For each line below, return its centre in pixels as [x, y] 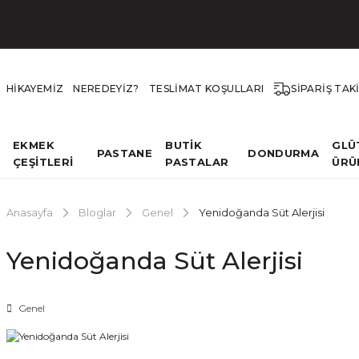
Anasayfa [30, 212]
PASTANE [125, 153]
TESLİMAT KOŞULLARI [206, 89]
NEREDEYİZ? [106, 89]
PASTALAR [197, 161]
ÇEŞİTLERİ [43, 161]
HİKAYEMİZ [35, 89]
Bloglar [97, 212]
